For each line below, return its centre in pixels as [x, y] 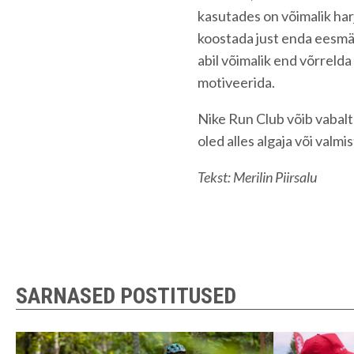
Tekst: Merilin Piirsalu [257, 177]
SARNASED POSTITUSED [126, 296]
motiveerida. [236, 82]
